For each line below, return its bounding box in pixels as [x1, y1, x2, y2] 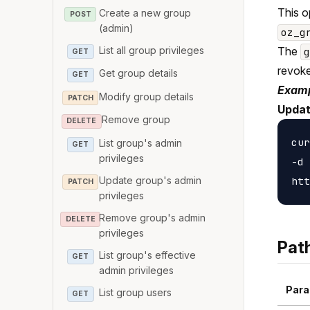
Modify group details [99, 90, 194, 102]
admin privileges [99, 264, 174, 276]
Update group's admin [99, 174, 202, 186]
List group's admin [99, 136, 183, 149]
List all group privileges [99, 44, 205, 56]
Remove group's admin [99, 211, 206, 224]
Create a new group [99, 6, 192, 19]
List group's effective [99, 248, 197, 261]
